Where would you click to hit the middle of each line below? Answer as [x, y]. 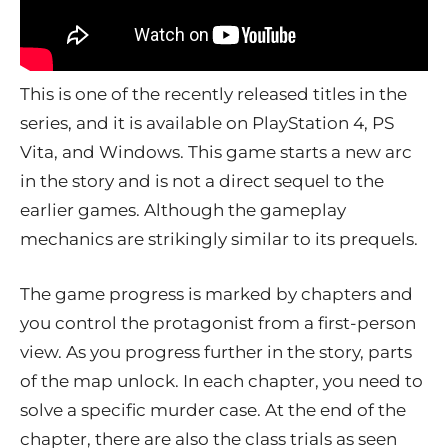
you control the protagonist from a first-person [218, 322]
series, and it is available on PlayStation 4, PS [207, 122]
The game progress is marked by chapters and [216, 293]
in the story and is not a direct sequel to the [202, 180]
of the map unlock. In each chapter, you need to [221, 380]
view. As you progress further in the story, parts [216, 351]
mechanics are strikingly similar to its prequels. [219, 238]
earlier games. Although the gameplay [183, 209]
